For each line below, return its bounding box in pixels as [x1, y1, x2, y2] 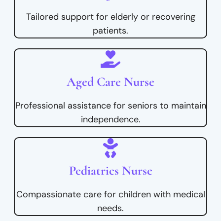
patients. [93, 25, 128, 37]
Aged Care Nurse [67, 74, 154, 90]
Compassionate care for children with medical [16, 188, 205, 201]
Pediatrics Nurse [69, 163, 152, 179]
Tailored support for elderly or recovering [26, 11, 195, 23]
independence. [80, 113, 141, 126]
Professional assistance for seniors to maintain [15, 100, 206, 112]
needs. [97, 202, 124, 215]
